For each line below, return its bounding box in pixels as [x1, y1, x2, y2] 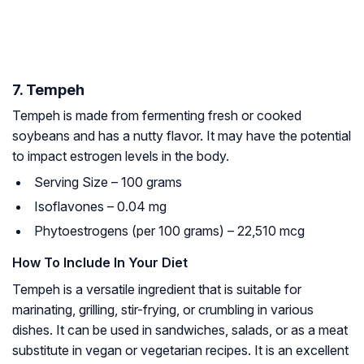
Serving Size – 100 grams [34, 173, 182, 190]
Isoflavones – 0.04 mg [34, 197, 167, 214]
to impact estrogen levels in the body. [12, 147, 229, 164]
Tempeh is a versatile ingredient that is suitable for [12, 280, 301, 297]
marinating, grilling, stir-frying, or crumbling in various [12, 301, 314, 318]
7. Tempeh [12, 80, 84, 98]
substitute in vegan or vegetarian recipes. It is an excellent [12, 341, 349, 358]
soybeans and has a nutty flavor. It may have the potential [12, 127, 351, 144]
